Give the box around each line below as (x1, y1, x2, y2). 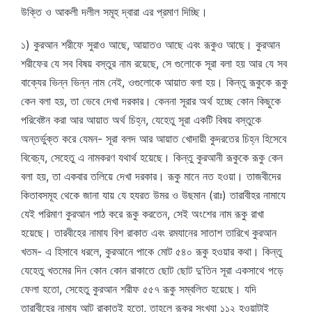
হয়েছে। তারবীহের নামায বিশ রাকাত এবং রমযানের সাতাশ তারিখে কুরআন (21, 226, 276, 240)
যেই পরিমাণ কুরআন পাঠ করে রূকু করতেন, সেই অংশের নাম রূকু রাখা (21, 207, 264, 221)
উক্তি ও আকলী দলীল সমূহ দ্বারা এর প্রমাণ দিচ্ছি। (21, 5, 208, 19)
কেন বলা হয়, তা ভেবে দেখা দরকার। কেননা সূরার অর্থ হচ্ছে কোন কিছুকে (21, 94, 281, 108)
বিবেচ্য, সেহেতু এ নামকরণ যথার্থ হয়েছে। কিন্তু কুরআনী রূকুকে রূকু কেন (21, 150, 283, 164)
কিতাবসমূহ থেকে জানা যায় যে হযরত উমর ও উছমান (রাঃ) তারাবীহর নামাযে (21, 188, 286, 202)
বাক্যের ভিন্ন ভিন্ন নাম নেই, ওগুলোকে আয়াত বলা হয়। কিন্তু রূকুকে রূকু (21, 75, 288, 89)
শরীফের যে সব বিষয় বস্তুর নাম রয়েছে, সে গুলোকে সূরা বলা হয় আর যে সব (21, 56, 287, 70)
